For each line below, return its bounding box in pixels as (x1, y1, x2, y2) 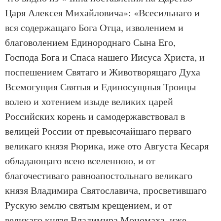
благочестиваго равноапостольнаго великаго (5, 169, 192, 182)
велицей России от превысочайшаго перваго (5, 124, 191, 138)
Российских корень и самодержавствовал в (5, 110, 185, 123)
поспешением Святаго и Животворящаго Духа (5, 65, 200, 78)
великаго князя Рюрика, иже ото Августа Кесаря (5, 139, 209, 152)
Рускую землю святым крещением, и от (5, 198, 172, 212)
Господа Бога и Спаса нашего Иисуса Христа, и (5, 50, 205, 64)
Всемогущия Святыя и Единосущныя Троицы (5, 80, 196, 93)
